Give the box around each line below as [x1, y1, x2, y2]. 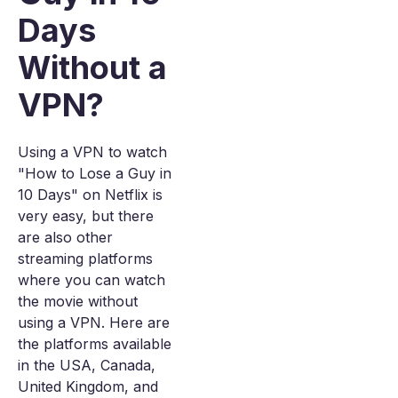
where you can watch [18, 271, 165, 289]
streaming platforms [18, 250, 153, 267]
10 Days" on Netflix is [18, 186, 163, 203]
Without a [18, 48, 167, 87]
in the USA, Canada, [18, 356, 155, 374]
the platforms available [18, 335, 171, 353]
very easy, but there [18, 207, 154, 225]
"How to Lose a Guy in [18, 164, 171, 182]
